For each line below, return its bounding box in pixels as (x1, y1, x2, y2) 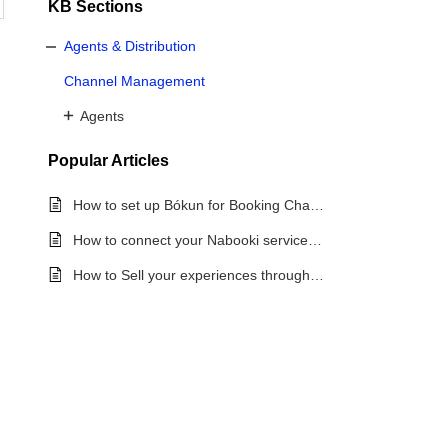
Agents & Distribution (64, 38, 196, 55)
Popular (48, 151, 111, 169)
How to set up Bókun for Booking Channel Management (310, 197, 324, 214)
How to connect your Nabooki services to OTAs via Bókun (308, 232, 322, 249)
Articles (111, 151, 169, 169)
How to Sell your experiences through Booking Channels (310, 266, 324, 283)
